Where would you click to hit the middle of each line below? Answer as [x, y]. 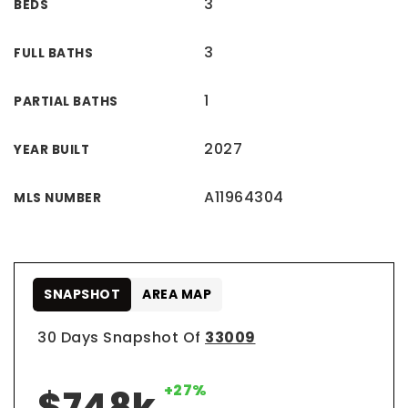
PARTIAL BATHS [66, 102]
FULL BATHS [53, 53]
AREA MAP [177, 294]
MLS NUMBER [57, 198]
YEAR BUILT [51, 150]
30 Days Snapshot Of [121, 337]
